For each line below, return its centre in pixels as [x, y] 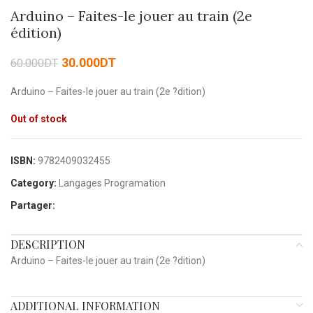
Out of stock [39, 119]
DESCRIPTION [48, 245]
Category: [34, 183]
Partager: [33, 206]
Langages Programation [112, 183]
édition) [36, 33]
